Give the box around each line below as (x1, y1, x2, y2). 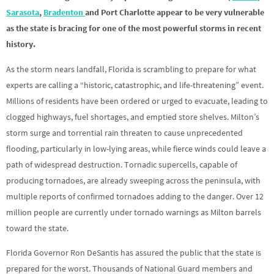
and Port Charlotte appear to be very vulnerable (85, 7, 264, 18)
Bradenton (43, 7, 85, 18)
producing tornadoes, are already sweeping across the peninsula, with (6, 174, 261, 186)
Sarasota (6, 7, 39, 18)
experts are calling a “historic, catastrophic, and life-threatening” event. (6, 79, 264, 91)
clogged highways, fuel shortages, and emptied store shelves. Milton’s (6, 111, 259, 122)
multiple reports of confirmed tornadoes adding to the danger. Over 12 (6, 190, 264, 202)
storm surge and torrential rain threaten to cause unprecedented (6, 127, 243, 138)
